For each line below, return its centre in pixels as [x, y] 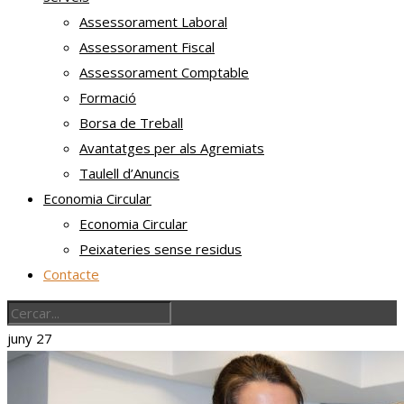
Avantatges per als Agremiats [172, 148]
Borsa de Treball [131, 123]
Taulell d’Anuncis [129, 173]
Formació [108, 97]
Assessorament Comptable [164, 72]
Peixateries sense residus [161, 249]
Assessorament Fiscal [147, 47]
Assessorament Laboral [153, 22]
